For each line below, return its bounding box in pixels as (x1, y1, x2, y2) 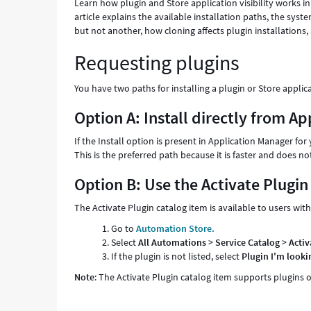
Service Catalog (215, 236, 280, 249)
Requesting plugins (74, 49, 244, 76)
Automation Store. (136, 222, 215, 235)
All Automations (138, 236, 207, 249)
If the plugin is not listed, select (111, 250, 242, 262)
